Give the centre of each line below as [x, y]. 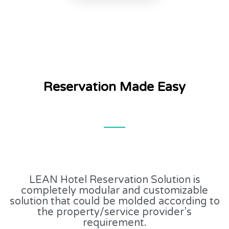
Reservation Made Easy [114, 87]
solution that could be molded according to [114, 201]
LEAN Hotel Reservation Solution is [114, 180]
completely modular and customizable [114, 190]
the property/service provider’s [114, 212]
